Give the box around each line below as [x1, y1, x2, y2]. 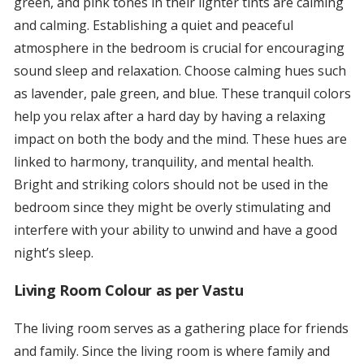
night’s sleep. [13, 244, 93, 262]
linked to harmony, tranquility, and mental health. [13, 153, 314, 171]
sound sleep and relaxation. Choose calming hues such [13, 62, 346, 80]
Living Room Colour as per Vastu [13, 280, 244, 301]
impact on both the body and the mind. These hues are [13, 130, 347, 149]
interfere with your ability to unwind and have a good [13, 221, 337, 240]
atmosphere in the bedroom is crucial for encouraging [13, 39, 344, 58]
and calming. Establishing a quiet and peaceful [13, 16, 293, 35]
